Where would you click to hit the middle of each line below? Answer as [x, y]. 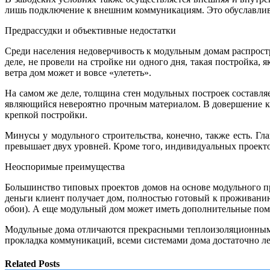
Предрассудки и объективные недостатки [90, 30]
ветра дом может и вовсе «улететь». [78, 72]
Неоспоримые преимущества [65, 166]
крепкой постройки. [46, 115]
